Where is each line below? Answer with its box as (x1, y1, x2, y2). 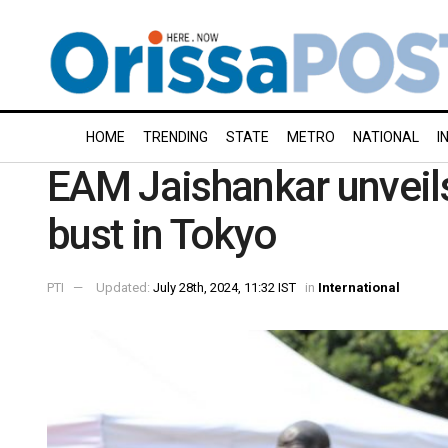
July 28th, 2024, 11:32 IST (153, 279, 296, 295)
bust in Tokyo (47, 210, 277, 259)
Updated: (96, 279, 153, 295)
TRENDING (143, 129, 208, 145)
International (318, 279, 400, 295)
